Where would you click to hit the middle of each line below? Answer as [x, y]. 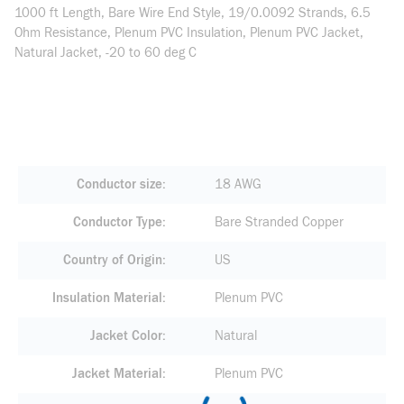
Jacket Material [117, 374]
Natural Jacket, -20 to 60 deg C [106, 53]
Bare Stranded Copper [279, 222]
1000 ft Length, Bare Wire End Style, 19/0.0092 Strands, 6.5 [193, 13]
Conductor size [119, 184]
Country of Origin [112, 260]
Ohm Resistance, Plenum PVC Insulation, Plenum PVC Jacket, [189, 33]
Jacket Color [126, 336]
